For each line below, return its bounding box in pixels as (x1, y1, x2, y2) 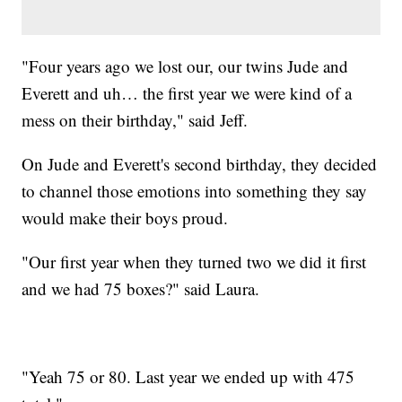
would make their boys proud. (22, 206, 229, 230)
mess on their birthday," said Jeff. (22, 109, 249, 132)
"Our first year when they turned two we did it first (22, 250, 367, 274)
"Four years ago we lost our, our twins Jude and (22, 55, 349, 78)
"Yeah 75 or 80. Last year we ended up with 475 (22, 365, 355, 389)
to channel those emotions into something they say (22, 179, 368, 203)
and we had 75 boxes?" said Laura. (22, 277, 260, 301)
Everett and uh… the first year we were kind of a (22, 82, 353, 105)
